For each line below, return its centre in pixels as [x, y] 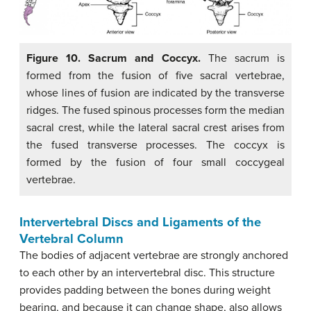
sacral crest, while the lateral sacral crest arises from [155, 127]
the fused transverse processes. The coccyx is [155, 145]
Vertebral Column [72, 238]
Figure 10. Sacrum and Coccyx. [114, 58]
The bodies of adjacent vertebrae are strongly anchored [154, 255]
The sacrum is [243, 58]
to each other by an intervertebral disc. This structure [147, 272]
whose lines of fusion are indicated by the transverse [155, 93]
